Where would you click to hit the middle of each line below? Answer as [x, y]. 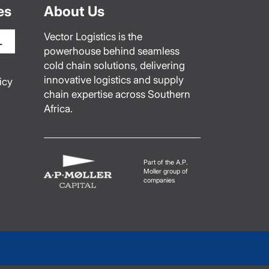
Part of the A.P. [166, 162]
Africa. [58, 108]
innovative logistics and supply [114, 80]
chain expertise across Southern [117, 94]
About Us [74, 11]
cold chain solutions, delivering [114, 65]
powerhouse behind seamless [112, 51]
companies [159, 180]
